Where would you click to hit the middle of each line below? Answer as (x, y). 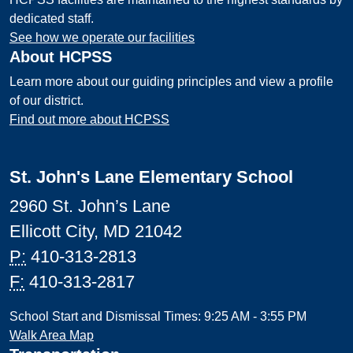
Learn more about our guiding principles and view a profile (171, 82)
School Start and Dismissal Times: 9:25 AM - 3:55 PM (158, 316)
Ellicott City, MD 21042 (96, 231)
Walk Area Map (52, 335)
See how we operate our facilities (102, 37)
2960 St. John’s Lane (90, 206)
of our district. (46, 100)
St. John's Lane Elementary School (151, 177)
